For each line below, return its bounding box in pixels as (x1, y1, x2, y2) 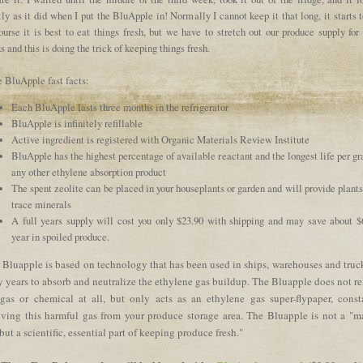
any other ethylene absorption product (11, 165, 166, 180)
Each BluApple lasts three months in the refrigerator (11, 100, 228, 115)
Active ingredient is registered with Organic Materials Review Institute (11, 133, 310, 147)
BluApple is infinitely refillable (11, 117, 143, 131)
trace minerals (11, 198, 71, 212)
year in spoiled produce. (11, 230, 109, 245)
